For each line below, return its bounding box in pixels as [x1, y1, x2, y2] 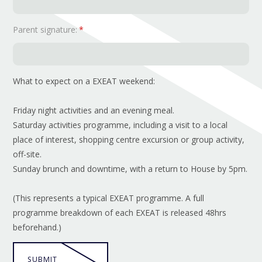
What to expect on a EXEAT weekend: [13, 75, 156, 87]
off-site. [13, 148, 42, 160]
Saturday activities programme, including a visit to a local [13, 119, 228, 130]
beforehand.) [13, 221, 62, 233]
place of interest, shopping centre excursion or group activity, [13, 133, 245, 145]
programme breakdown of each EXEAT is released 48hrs [13, 206, 227, 218]
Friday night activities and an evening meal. [13, 104, 175, 116]
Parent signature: [13, 23, 78, 35]
